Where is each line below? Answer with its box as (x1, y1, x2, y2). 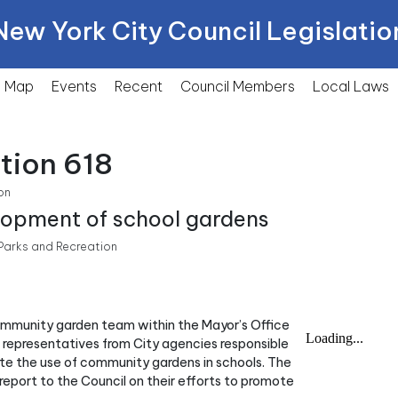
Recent (115, 77, 163, 95)
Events (52, 77, 97, 95)
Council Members (180, 77, 295, 95)
